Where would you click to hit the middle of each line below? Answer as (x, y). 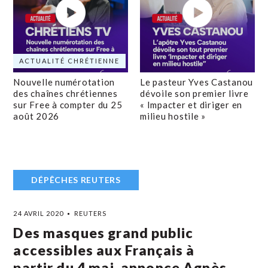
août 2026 (36, 116)
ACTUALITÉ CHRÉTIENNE (70, 61)
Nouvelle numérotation (64, 82)
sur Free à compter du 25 (68, 105)
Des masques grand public (103, 233)
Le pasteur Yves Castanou (197, 82)
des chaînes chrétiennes (66, 93)
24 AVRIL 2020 (38, 213)
